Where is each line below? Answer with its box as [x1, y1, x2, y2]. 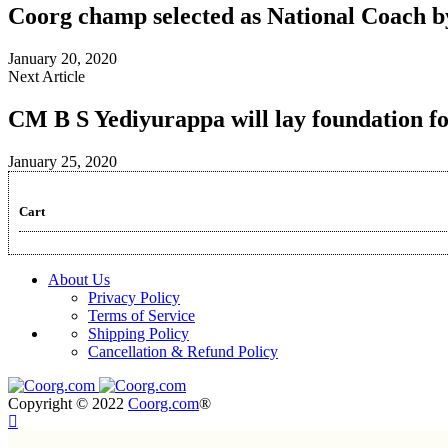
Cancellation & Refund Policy [88, 342, 278, 360]
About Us [48, 270, 110, 288]
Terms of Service [88, 306, 195, 324]
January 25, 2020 [8, 153, 117, 171]
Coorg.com [128, 394, 199, 412]
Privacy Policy [88, 288, 180, 306]
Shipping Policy [88, 324, 189, 342]
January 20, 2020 [8, 50, 117, 68]
